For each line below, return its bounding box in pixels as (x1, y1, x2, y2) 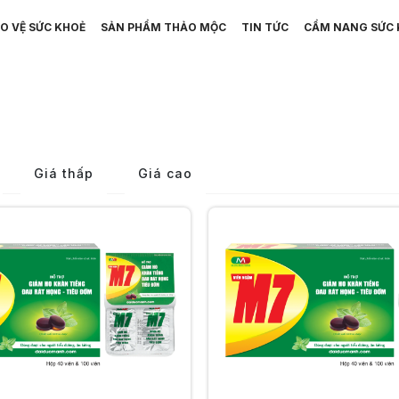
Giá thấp (33, 166, 94, 181)
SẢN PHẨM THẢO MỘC (100, 20, 226, 34)
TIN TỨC (240, 20, 289, 34)
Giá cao (137, 166, 192, 181)
